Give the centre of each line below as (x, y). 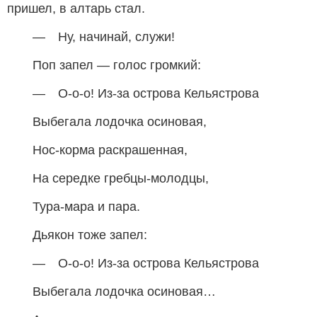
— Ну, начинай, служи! (104, 36)
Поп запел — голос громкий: (117, 65)
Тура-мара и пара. (86, 206)
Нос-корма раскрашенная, (110, 150)
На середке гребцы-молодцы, (121, 178)
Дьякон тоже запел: (90, 235)
